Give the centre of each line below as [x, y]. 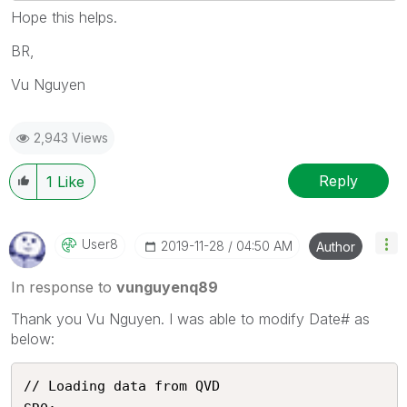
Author [336, 247]
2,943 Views [71, 138]
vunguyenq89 [167, 287]
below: [33, 339]
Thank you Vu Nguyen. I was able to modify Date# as [190, 319]
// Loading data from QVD [122, 386]
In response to [64, 287]
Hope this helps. [64, 17]
